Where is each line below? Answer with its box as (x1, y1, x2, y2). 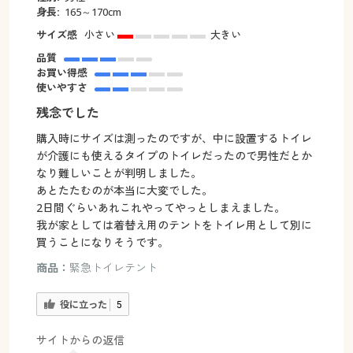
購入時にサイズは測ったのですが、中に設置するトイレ (35, 131, 312, 147)
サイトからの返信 (35, 332, 124, 347)
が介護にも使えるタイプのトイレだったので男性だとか (35, 148, 312, 164)
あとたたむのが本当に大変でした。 (35, 183, 213, 199)
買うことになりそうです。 (35, 235, 169, 251)
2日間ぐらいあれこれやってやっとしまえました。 (35, 200, 285, 216)
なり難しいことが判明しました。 (35, 165, 202, 181)
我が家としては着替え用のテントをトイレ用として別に (35, 217, 312, 233)
